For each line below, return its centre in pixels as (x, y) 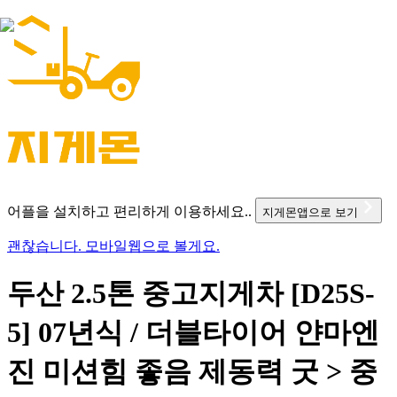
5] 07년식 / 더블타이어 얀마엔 (193, 333)
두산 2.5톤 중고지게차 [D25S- (191, 294)
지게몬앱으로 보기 (312, 212)
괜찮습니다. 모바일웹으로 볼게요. (113, 245)
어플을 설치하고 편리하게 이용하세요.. (129, 211)
